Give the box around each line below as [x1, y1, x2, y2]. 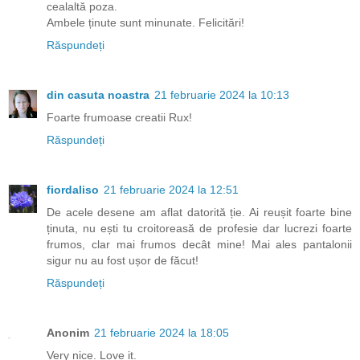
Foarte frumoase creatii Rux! [47, 111, 192, 125]
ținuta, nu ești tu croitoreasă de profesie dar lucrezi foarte [47, 222, 352, 235]
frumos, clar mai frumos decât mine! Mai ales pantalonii [47, 238, 352, 252]
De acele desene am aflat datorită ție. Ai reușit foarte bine [47, 206, 352, 219]
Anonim [47, 326, 89, 340]
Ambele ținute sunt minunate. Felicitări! [47, 16, 244, 30]
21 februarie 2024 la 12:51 [104, 183, 239, 197]
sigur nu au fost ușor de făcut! [47, 254, 198, 268]
